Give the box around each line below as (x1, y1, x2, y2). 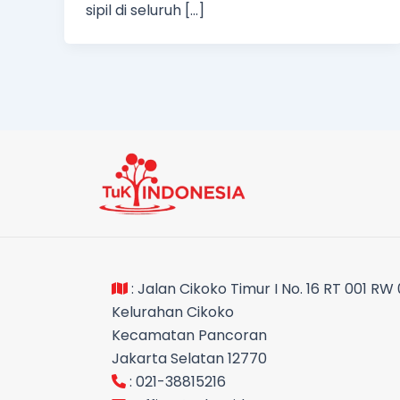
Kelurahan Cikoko (112, 302, 234, 322)
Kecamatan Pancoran (112, 325, 267, 346)
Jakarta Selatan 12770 (112, 348, 267, 369)
